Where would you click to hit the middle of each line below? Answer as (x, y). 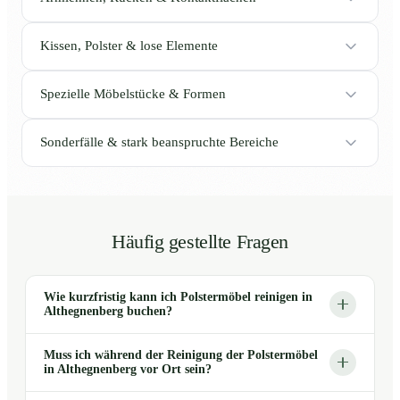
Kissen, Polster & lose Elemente (129, 46)
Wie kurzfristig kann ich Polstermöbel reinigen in (178, 296)
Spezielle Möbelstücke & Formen (133, 94)
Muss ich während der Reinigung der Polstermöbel (181, 354)
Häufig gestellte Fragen (200, 242)
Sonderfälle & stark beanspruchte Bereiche (159, 142)
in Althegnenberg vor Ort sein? (128, 369)
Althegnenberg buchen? (108, 311)
